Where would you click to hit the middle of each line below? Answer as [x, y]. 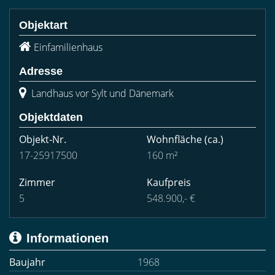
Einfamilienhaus [68, 47]
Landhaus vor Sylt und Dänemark [101, 93]
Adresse [41, 71]
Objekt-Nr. [43, 139]
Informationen [68, 238]
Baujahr [27, 262]
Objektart [43, 25]
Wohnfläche [174, 139]
